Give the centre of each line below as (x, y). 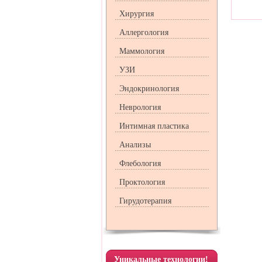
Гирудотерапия (145, 201)
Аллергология (144, 32)
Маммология (142, 51)
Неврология (140, 107)
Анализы (135, 145)
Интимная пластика (154, 126)
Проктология (142, 182)
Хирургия (136, 14)
